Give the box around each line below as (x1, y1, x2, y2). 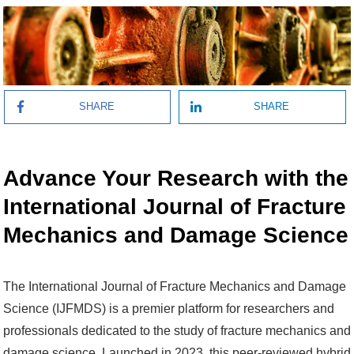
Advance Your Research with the (3, 165, 348, 190)
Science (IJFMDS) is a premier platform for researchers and (3, 301, 334, 315)
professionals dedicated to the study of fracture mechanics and (3, 323, 351, 337)
